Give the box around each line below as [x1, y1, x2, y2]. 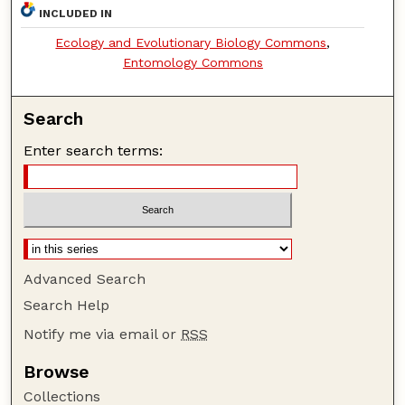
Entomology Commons [122, 55, 263, 71]
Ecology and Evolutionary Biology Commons [55, 35, 327, 51]
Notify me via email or [24, 325, 182, 343]
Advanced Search [24, 269, 146, 287]
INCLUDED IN [39, 7, 113, 21]
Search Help [24, 296, 110, 314]
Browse [24, 361, 90, 382]
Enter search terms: [24, 142, 164, 160]
